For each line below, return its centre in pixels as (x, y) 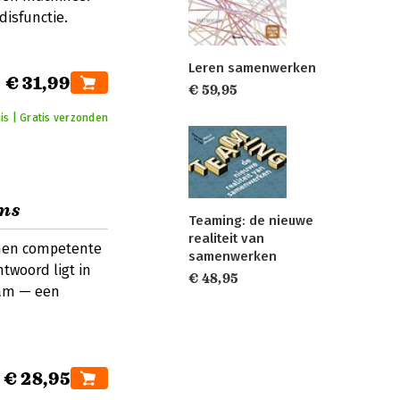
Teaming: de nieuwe (251, 220)
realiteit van (226, 238)
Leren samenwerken (252, 68)
